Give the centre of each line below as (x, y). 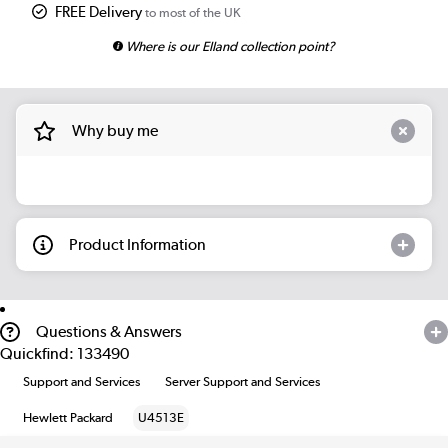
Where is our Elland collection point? (229, 45)
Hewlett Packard (68, 418)
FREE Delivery (99, 11)
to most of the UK (192, 12)
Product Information (137, 244)
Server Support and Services (243, 382)
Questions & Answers (109, 332)
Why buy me (114, 130)
